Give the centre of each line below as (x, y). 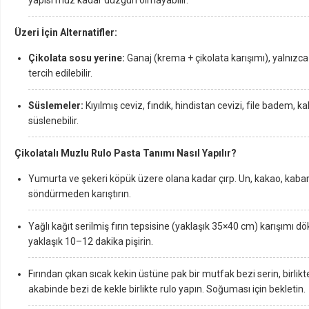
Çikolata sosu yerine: (77, 58)
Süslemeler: (56, 106)
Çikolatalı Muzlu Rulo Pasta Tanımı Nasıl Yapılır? (126, 153)
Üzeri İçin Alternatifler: (66, 32)
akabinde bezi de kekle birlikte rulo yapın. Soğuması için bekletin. (167, 289)
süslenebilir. (53, 121)
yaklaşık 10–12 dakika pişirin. (91, 241)
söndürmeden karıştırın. (80, 194)
